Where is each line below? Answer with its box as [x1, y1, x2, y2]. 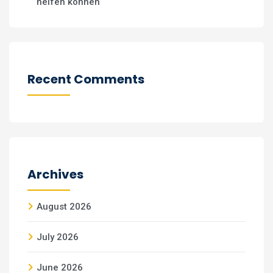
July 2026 [37, 232, 79, 243]
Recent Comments [27, 71, 144, 88]
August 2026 [37, 201, 91, 212]
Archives [27, 166, 83, 183]
